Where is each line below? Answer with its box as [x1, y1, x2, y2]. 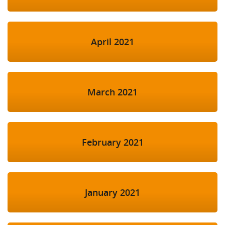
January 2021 [85, 186, 140, 199]
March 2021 [87, 86, 138, 98]
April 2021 [91, 36, 134, 48]
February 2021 [81, 136, 144, 149]
